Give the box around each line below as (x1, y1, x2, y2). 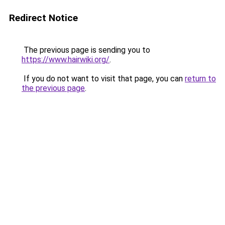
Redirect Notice (9, 12, 78, 24)
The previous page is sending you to (22, 45, 150, 55)
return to (185, 74, 216, 83)
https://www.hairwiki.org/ (22, 55, 109, 64)
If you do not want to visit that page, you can (22, 74, 185, 83)
